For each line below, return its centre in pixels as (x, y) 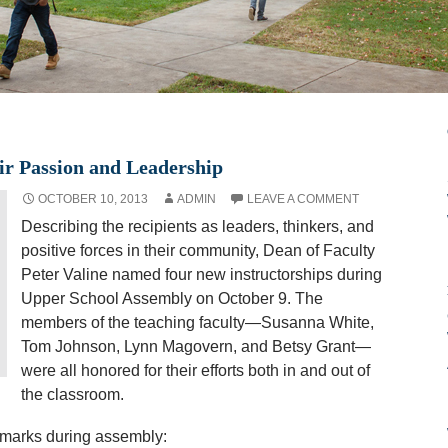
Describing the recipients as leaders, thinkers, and (197, 226)
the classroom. (72, 394)
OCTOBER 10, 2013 (92, 199)
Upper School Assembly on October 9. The (171, 298)
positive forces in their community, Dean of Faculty (197, 250)
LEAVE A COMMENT (302, 199)
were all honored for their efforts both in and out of (195, 370)
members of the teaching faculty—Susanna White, (197, 322)
